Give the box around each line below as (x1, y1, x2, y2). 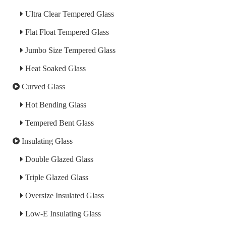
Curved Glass (20, 82, 65, 91)
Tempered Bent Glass (23, 119, 94, 128)
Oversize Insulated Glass (23, 191, 104, 200)
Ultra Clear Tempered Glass (23, 10, 114, 19)
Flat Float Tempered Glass (23, 28, 109, 37)
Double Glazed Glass (23, 155, 93, 164)
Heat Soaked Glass (23, 64, 86, 73)
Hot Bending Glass (23, 100, 86, 109)
